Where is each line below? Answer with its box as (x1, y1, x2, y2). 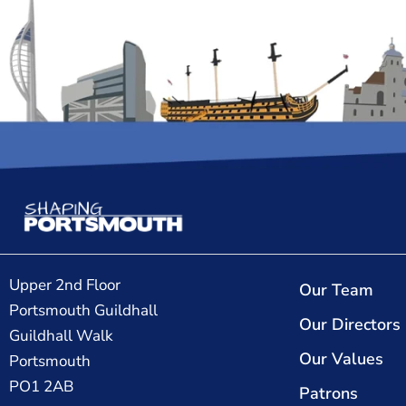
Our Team (299, 279, 373, 302)
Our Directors (299, 314, 401, 336)
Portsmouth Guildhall (9, 300, 158, 322)
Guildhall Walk (9, 325, 113, 347)
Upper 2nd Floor (9, 275, 121, 296)
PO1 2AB (9, 376, 73, 398)
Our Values (299, 348, 383, 371)
